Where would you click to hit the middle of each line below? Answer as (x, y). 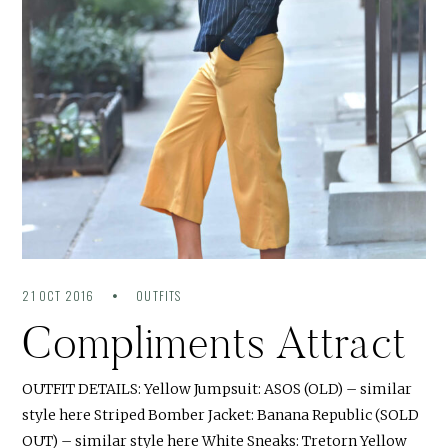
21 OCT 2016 (60, 295)
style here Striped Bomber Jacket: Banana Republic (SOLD (221, 414)
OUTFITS (159, 295)
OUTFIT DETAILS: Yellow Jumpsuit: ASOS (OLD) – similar (217, 388)
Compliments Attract (214, 342)
